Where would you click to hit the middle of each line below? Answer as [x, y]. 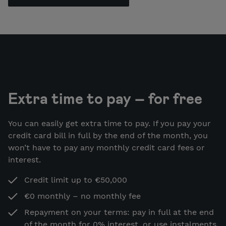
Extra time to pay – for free [105, 98]
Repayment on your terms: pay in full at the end [119, 212]
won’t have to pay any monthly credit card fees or [106, 147]
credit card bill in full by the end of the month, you [108, 135]
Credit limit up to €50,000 [76, 180]
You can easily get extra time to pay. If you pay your [109, 123]
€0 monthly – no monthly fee [82, 196]
